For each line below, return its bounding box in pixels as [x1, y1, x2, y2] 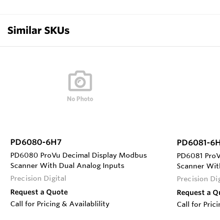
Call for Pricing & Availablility [10, 199, 110, 208]
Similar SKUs [7, 24, 70, 36]
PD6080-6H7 [10, 137, 62, 147]
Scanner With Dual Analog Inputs [10, 161, 124, 170]
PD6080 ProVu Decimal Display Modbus [10, 150, 147, 160]
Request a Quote [10, 187, 68, 196]
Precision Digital [10, 173, 67, 183]
